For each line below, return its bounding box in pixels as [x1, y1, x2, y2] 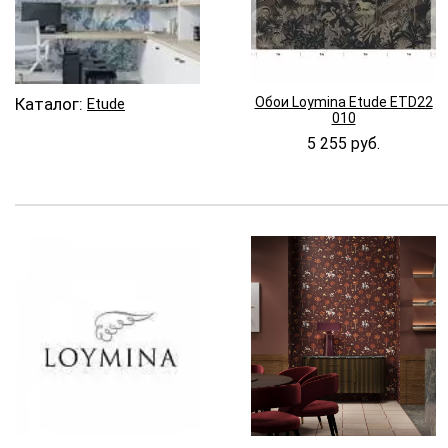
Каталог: [15, 93, 83, 114]
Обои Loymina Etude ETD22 [254, 93, 433, 110]
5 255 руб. [307, 133, 380, 153]
